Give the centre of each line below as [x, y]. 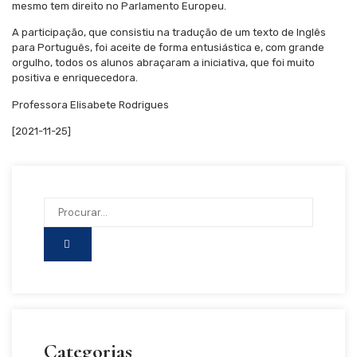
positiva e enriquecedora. [75, 78]
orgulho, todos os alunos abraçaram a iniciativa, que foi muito [163, 63]
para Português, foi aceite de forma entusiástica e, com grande [168, 48]
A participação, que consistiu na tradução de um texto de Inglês [169, 33]
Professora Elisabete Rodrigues [90, 104]
